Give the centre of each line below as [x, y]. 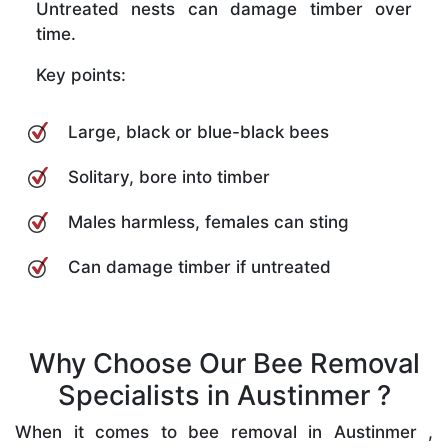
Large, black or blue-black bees [198, 131]
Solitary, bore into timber [169, 176]
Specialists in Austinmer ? [224, 395]
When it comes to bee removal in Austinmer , [224, 431]
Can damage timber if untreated [199, 266]
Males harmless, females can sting [208, 221]
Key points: [81, 74]
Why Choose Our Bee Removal [224, 363]
